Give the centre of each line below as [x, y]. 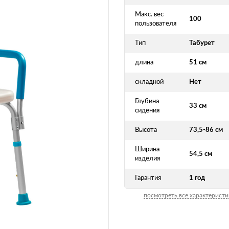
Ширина [147, 150]
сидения [147, 111]
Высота [146, 130]
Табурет [202, 43]
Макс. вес [149, 15]
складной [149, 82]
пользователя [156, 24]
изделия [147, 159]
